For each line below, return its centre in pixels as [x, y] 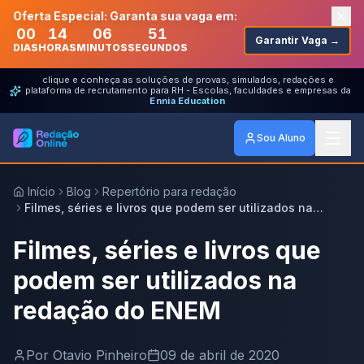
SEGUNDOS [158, 48]
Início [41, 191]
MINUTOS [102, 48]
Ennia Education [188, 101]
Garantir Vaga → [297, 40]
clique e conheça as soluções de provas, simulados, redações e [188, 80]
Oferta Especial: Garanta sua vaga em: [125, 16]
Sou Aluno [281, 138]
